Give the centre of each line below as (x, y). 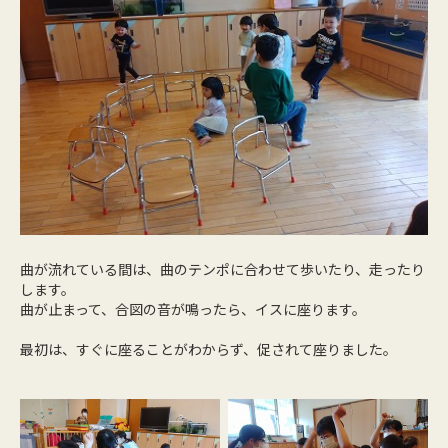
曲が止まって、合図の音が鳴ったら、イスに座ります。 (193, 309)
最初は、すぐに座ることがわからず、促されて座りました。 (208, 349)
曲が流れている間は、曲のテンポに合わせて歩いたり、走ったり (222, 269)
